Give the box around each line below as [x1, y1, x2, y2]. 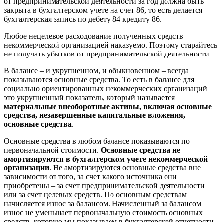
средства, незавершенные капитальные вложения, [4, 111, 185, 119]
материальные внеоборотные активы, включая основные [4, 102, 212, 111]
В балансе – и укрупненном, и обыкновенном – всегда [4, 66, 189, 75]
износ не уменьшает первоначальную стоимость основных [4, 208, 203, 217]
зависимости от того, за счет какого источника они [4, 172, 177, 181]
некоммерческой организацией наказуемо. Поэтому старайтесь [4, 40, 217, 49]
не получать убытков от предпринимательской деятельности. [4, 49, 211, 58]
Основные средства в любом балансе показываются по [4, 136, 190, 145]
